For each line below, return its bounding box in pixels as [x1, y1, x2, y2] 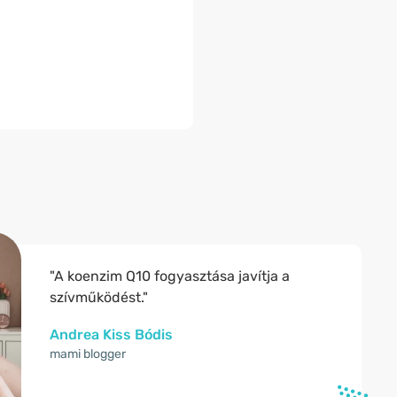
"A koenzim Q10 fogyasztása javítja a [50, 268, 290, 284]
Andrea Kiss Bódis [50, 326, 173, 343]
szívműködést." [50, 289, 148, 306]
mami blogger [50, 346, 126, 362]
